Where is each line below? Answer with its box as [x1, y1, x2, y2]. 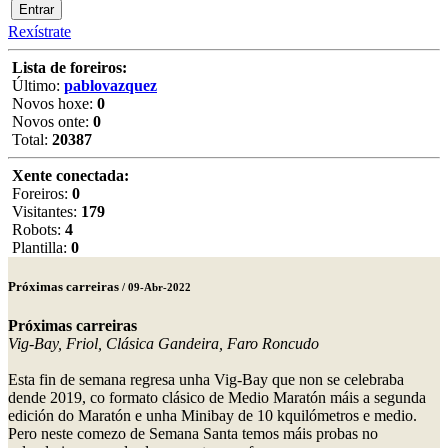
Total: [8, 131, 52, 148]
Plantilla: [8, 239, 71, 256]
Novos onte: [8, 113, 93, 130]
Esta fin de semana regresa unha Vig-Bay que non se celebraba [8, 371, 404, 389]
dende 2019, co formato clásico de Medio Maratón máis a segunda [8, 389, 426, 407]
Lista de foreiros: [12, 59, 127, 76]
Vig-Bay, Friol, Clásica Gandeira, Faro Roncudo [8, 335, 319, 353]
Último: [8, 77, 64, 94]
